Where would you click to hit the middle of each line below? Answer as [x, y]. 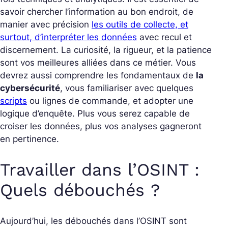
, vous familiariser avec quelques [127, 88]
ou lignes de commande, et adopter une [110, 101]
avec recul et [164, 37]
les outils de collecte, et [140, 24]
